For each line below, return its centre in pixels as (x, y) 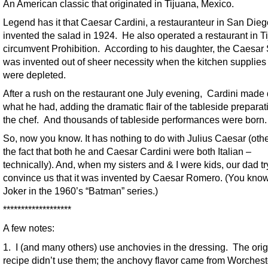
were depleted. (34, 75)
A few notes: (29, 228)
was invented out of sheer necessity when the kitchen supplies (135, 62)
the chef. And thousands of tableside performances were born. (135, 120)
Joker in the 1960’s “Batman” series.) (80, 191)
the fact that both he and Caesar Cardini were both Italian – (127, 152)
